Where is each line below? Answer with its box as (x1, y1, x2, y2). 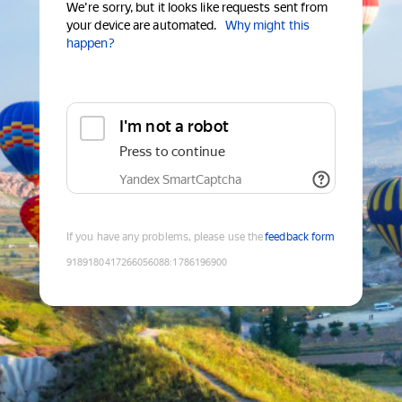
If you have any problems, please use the (66, 231, 264, 244)
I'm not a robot (119, 117, 229, 136)
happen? (66, 36, 115, 51)
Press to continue (119, 144, 225, 161)
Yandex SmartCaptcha (119, 172, 241, 188)
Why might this (224, 18, 310, 33)
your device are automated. (66, 18, 217, 33)
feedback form (265, 231, 336, 244)
